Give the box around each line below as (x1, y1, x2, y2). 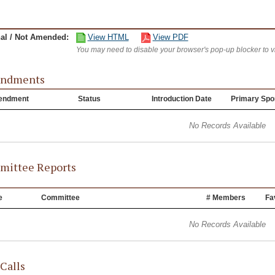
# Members (206, 193, 246, 202)
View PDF (152, 33, 188, 42)
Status (77, 95, 101, 103)
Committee (41, 193, 80, 202)
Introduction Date (151, 95, 212, 103)
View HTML (87, 33, 129, 42)
